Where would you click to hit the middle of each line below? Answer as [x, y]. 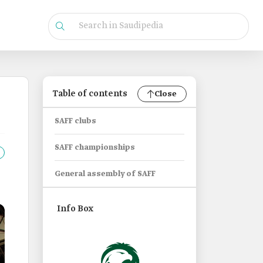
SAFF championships [95, 148]
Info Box [75, 209]
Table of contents [90, 94]
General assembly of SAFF [105, 174]
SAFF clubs [75, 121]
